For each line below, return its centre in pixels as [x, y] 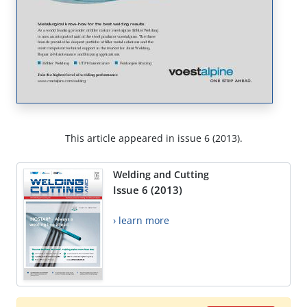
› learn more [141, 221]
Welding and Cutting [161, 175]
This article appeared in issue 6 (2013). [153, 138]
